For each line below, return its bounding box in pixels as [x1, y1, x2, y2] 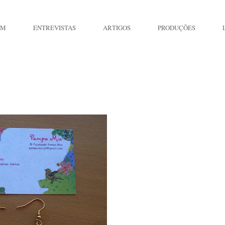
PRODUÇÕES [157, 23, 195, 32]
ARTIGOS [102, 23, 131, 32]
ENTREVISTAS [33, 23, 76, 32]
